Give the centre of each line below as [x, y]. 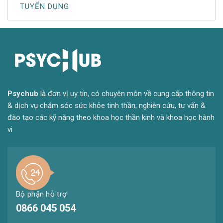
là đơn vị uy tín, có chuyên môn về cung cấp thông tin [126, 94]
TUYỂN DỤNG [45, 7]
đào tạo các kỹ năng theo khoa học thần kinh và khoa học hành [111, 118]
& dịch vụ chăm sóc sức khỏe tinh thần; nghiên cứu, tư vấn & [107, 106]
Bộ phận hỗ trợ [42, 194]
